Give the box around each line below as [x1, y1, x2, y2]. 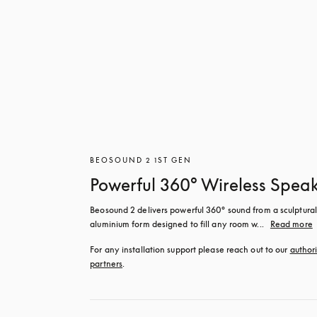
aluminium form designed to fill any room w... [90, 219, 264, 229]
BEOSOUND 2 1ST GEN [90, 156, 192, 164]
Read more [270, 219, 313, 229]
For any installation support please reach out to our [90, 244, 290, 255]
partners [90, 258, 123, 269]
